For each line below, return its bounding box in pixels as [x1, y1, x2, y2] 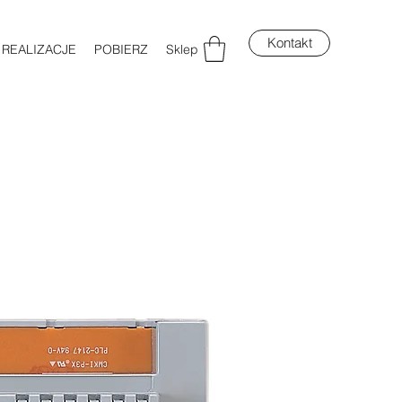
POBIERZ [94, 41, 148, 57]
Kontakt [267, 34, 312, 51]
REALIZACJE [2, 41, 76, 57]
